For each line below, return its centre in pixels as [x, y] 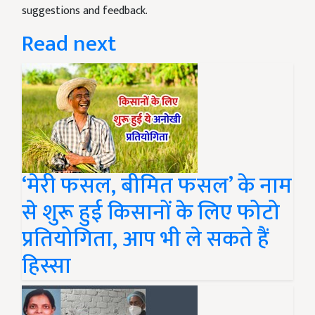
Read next [69, 44]
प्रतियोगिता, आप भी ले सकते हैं [146, 240]
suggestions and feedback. [85, 11]
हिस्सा [46, 266]
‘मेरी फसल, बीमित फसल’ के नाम [157, 186]
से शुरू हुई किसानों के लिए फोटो [151, 213]
